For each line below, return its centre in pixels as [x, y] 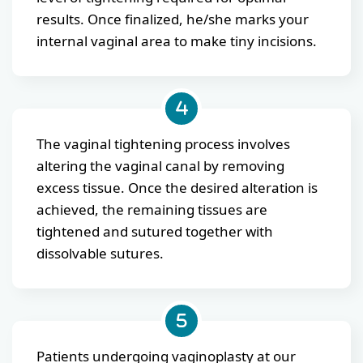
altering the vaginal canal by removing [160, 165]
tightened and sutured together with [155, 231]
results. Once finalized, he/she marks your [173, 19]
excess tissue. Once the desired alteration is [177, 187]
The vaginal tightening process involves [163, 143]
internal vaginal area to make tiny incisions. [177, 41]
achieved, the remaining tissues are [152, 209]
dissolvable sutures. [100, 253]
